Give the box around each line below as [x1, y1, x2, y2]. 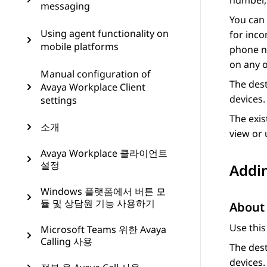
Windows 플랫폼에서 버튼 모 [41, 185, 166, 198]
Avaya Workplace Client [41, 80, 145, 94]
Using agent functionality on [41, 27, 169, 40]
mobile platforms [41, 40, 119, 53]
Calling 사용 [41, 235, 92, 248]
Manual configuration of [41, 67, 151, 80]
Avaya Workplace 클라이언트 [41, 147, 167, 160]
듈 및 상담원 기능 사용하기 [41, 197, 155, 210]
